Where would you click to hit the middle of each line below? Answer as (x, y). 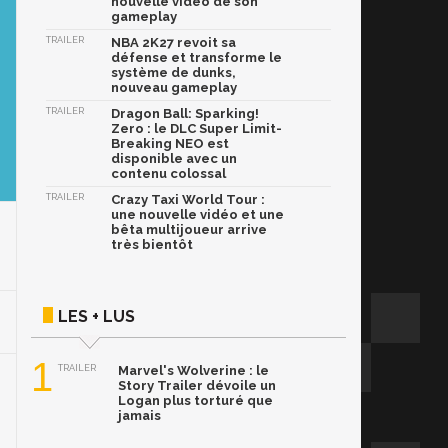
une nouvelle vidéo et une (197, 215)
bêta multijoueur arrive (189, 230)
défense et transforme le (196, 58)
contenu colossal (168, 174)
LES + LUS (96, 317)
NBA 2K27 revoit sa (173, 43)
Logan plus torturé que (195, 401)
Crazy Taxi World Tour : (188, 200)
